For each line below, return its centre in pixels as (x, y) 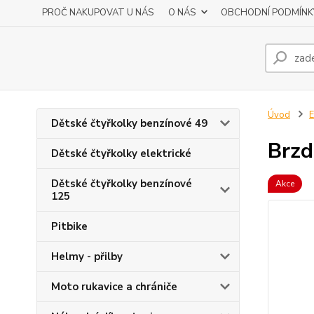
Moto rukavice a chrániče (114, 287)
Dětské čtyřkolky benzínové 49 (129, 123)
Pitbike (69, 226)
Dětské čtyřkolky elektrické (121, 153)
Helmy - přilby (87, 257)
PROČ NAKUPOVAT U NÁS (98, 13)
